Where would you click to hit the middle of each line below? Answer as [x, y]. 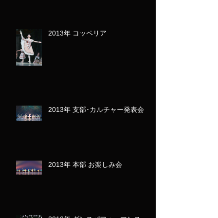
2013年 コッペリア [77, 33]
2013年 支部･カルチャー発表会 [96, 110]
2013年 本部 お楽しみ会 [85, 165]
